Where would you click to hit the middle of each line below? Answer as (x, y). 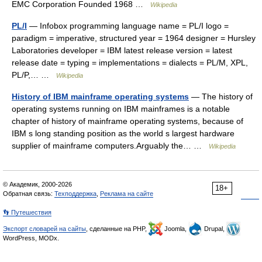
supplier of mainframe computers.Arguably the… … (110, 146)
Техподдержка (75, 194)
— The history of (221, 96)
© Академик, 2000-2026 (37, 184)
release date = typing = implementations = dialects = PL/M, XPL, (130, 63)
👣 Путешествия (27, 212)
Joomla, (175, 229)
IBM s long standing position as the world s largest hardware (123, 133)
